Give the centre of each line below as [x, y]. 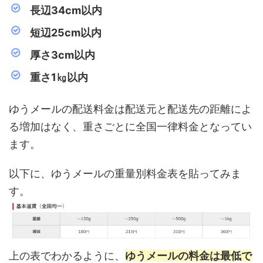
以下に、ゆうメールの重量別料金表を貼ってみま [125, 174]
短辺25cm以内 [66, 33]
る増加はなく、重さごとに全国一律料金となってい [130, 127]
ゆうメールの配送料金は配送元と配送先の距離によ [130, 109]
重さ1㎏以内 [59, 77]
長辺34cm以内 [66, 11]
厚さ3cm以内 [63, 55]
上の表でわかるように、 [67, 255]
